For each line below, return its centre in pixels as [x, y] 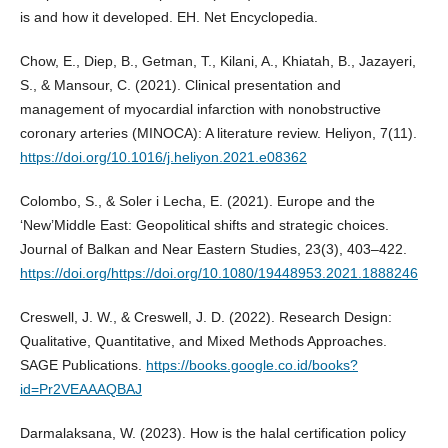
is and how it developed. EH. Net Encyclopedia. [168, 17]
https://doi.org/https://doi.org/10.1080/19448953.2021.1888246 [218, 273]
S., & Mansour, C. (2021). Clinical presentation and [180, 85]
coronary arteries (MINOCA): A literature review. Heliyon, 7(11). [218, 133]
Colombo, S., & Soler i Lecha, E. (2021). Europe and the [197, 201]
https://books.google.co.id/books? [251, 365]
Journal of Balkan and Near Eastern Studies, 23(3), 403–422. [213, 249]
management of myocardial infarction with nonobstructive [200, 109]
